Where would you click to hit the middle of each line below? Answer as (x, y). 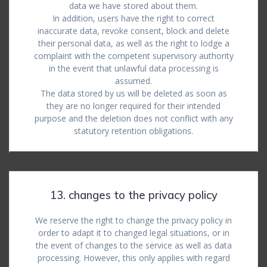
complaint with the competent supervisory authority (133, 56)
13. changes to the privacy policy (133, 195)
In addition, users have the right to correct (133, 18)
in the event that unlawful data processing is (133, 68)
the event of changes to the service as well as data (133, 245)
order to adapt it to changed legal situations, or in (133, 233)
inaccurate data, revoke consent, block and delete (133, 31)
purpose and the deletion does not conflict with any (133, 118)
